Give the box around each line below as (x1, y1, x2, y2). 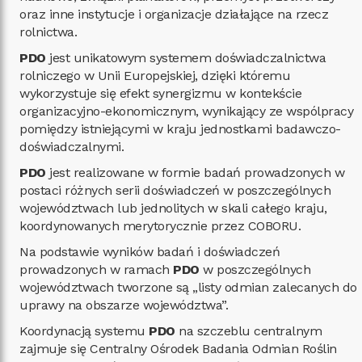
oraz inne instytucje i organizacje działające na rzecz (19, 6, 328, 22)
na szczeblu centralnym (175, 323, 322, 339)
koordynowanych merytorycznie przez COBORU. (19, 218, 301, 234)
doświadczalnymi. (19, 139, 124, 154)
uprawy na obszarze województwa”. (19, 297, 228, 313)
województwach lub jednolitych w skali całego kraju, (19, 200, 327, 216)
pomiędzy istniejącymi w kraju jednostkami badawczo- (19, 121, 341, 137)
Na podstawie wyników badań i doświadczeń (19, 244, 280, 259)
